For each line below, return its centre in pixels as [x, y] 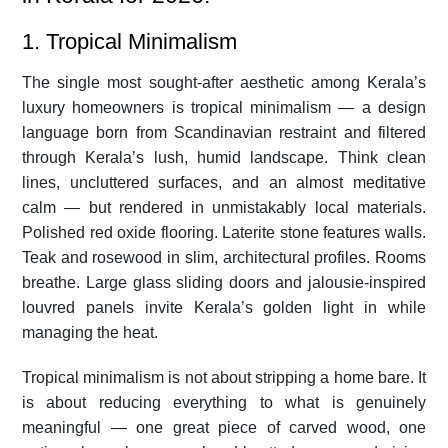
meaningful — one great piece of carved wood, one [224, 427]
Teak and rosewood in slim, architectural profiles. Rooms [224, 257]
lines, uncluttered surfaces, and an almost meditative [224, 182]
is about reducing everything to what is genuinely [224, 402]
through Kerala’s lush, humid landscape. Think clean [224, 157]
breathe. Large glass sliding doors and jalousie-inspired [224, 282]
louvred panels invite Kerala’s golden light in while [224, 307]
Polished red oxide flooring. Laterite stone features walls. [224, 232]
